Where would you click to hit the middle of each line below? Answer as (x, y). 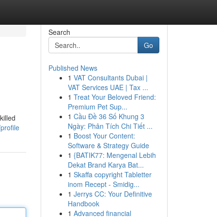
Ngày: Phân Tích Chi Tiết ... (110, 126)
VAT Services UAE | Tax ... (108, 87)
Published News (73, 68)
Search (59, 32)
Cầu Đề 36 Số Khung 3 (109, 116)
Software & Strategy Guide (108, 145)
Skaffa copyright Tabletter (112, 174)
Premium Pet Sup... (97, 107)
